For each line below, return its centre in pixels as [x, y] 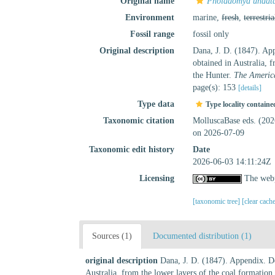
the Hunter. [214, 75]
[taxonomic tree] [218, 201]
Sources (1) [112, 236]
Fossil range [153, 34]
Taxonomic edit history [132, 149]
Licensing [157, 178]
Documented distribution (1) [202, 236]
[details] [250, 88]
